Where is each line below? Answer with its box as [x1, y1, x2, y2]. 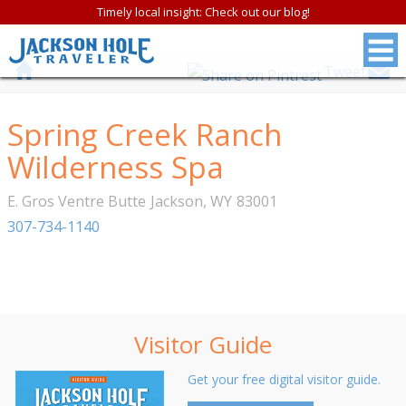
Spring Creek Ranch [7, 113, 282, 155]
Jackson [150, 190, 203, 211]
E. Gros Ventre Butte [7, 190, 146, 211]
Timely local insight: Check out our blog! [96, 4, 310, 20]
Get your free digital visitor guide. [187, 370, 381, 388]
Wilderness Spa [7, 146, 224, 188]
